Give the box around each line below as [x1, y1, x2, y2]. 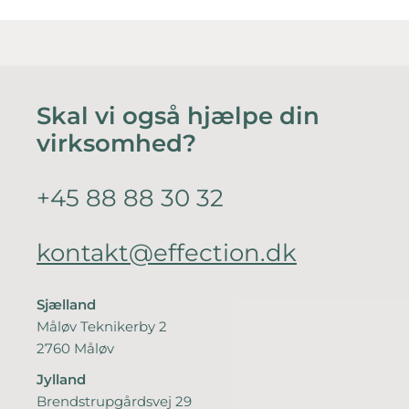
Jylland [37, 371, 86, 389]
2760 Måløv [37, 340, 114, 358]
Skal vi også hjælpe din [37, 101, 320, 131]
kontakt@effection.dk [37, 238, 297, 267]
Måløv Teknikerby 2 [37, 318, 167, 336]
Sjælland [37, 296, 96, 314]
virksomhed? [37, 129, 196, 158]
